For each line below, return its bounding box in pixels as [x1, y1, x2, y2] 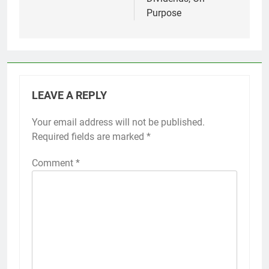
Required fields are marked [32, 130, 147, 142]
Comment [32, 157, 76, 169]
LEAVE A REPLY [32, 89, 107, 101]
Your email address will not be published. [32, 116, 205, 128]
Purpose [147, 7, 181, 19]
